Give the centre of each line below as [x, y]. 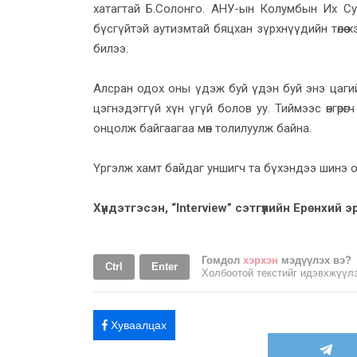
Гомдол [222, 260]
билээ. [111, 49]
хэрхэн [261, 260]
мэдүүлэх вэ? [315, 260]
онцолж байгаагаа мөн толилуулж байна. [202, 128]
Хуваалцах [139, 325]
